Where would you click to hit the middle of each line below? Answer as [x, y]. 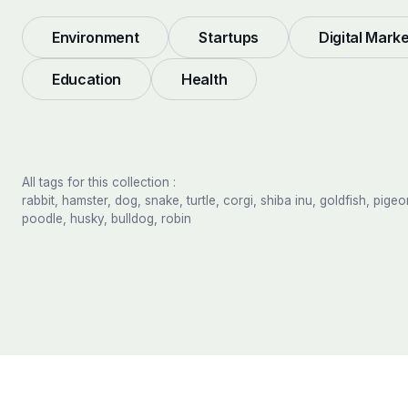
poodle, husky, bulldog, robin [107, 219]
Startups [229, 38]
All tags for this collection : [99, 183]
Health [204, 80]
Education [87, 80]
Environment [96, 38]
